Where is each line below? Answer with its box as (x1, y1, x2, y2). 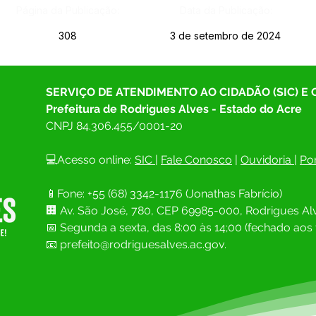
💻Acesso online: (46, 153, 135, 166)
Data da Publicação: (179, 4, 272, 16)
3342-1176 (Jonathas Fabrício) (130, 187, 282, 200)
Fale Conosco (161, 153, 232, 166)
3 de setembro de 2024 (170, 30, 281, 42)
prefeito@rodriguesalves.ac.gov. (60, 238, 226, 251)
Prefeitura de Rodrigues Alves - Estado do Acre (46, 102, 302, 116)
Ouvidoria (241, 153, 291, 166)
